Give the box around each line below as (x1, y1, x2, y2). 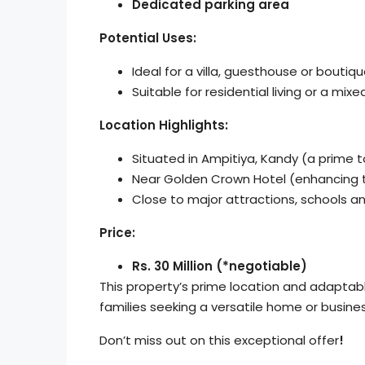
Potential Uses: (99, 29, 196, 46)
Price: (99, 224, 135, 241)
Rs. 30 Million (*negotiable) (132, 257, 307, 275)
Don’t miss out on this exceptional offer (99, 332, 339, 349)
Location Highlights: (99, 117, 228, 134)
